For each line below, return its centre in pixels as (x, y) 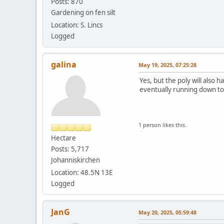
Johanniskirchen (75, 160)
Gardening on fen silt (83, 12)
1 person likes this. (162, 124)
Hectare (63, 138)
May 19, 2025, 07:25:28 (167, 64)
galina (64, 64)
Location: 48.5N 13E (82, 172)
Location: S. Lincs (77, 25)
